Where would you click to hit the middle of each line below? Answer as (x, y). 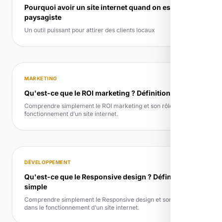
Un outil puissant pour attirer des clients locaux (90, 30)
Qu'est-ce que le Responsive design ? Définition (106, 177)
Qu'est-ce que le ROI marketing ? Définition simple (110, 93)
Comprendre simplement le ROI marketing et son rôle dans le (109, 106)
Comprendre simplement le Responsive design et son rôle (105, 200)
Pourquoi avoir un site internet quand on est (99, 7)
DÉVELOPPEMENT (48, 162)
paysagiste (43, 17)
